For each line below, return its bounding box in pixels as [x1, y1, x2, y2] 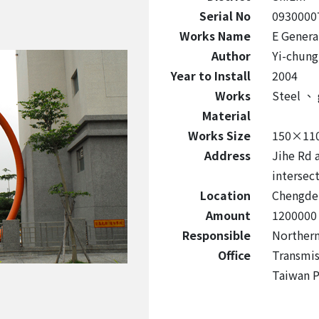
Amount [205, 206, 251, 224]
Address [204, 147, 251, 164]
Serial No [199, 7, 251, 24]
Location [199, 187, 251, 204]
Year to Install [170, 67, 251, 84]
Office [217, 246, 251, 263]
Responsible [182, 226, 251, 244]
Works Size [187, 127, 251, 144]
